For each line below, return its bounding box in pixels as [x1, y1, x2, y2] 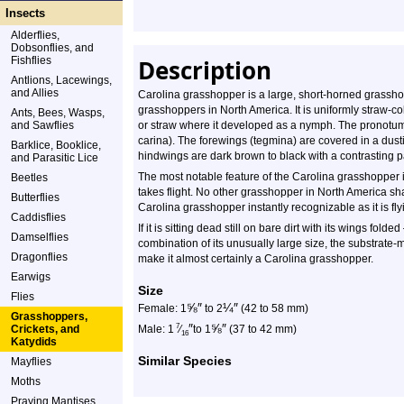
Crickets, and [11, 323, 79, 335]
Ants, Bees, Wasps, [11, 106, 105, 119]
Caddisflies [11, 211, 66, 224]
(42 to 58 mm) [238, 302, 308, 315]
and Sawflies [11, 119, 74, 132]
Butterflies [11, 191, 60, 204]
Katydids [11, 335, 57, 348]
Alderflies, [11, 29, 60, 41]
